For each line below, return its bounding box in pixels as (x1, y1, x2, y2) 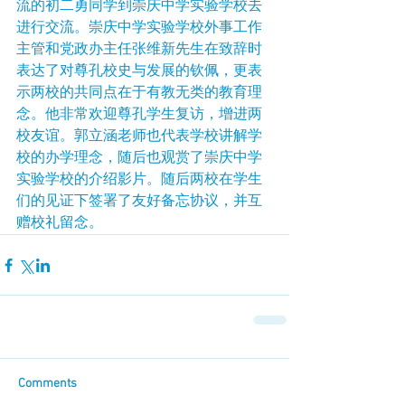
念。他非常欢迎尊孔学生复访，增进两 (16, 106, 262, 124)
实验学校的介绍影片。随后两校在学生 (16, 171, 262, 189)
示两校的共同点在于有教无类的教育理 (16, 84, 262, 102)
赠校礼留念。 (16, 214, 103, 232)
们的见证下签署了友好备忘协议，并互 (16, 193, 262, 211)
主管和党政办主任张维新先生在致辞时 (16, 41, 262, 59)
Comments (18, 376, 77, 391)
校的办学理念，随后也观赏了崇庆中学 (16, 149, 262, 167)
